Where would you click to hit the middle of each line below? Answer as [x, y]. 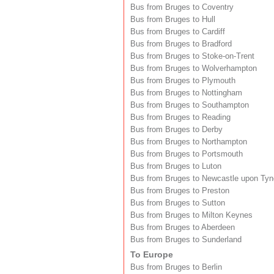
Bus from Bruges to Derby [176, 129]
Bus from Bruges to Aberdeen [183, 227]
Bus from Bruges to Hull [173, 19]
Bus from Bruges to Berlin [176, 267]
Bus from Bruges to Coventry [182, 7]
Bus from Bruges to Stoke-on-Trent [192, 56]
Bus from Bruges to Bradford [181, 44]
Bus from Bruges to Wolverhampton [194, 68]
